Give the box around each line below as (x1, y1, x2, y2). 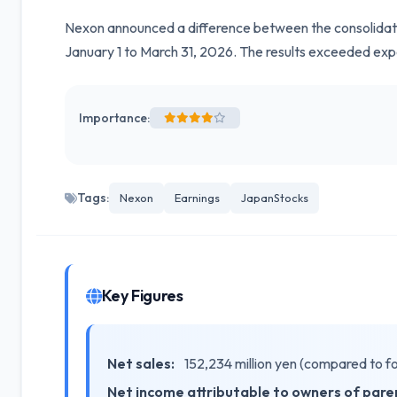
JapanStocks (241, 191, 308, 205)
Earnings (175, 191, 220, 205)
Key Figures (101, 285, 183, 306)
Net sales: (107, 354, 175, 372)
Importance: (79, 109, 150, 126)
